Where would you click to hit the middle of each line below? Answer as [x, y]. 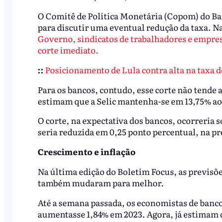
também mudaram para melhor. [101, 183]
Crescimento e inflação [86, 152]
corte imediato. [68, 50]
